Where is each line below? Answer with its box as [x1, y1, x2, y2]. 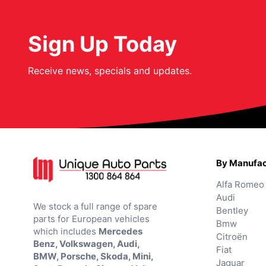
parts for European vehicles [33, 213, 150, 225]
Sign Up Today [28, 31, 177, 58]
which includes [33, 226, 99, 237]
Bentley [216, 205, 248, 217]
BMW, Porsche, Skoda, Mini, [33, 251, 153, 262]
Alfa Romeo [216, 179, 264, 191]
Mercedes [99, 226, 142, 237]
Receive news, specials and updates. [28, 65, 192, 77]
